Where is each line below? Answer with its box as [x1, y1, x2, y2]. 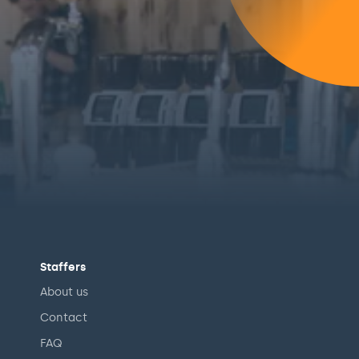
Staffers [40, 260, 86, 275]
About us [40, 285, 88, 300]
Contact [40, 311, 87, 325]
